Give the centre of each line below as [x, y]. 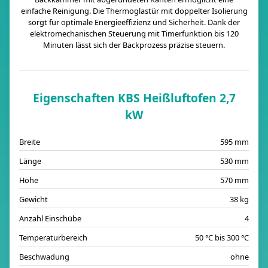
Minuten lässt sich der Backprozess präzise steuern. [134, 45]
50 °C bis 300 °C [222, 237]
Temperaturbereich [53, 237]
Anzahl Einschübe [50, 218]
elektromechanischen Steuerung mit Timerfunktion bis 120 [134, 33]
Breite [30, 142]
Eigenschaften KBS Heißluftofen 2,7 [134, 98]
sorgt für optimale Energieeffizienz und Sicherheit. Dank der [134, 22]
